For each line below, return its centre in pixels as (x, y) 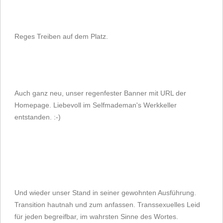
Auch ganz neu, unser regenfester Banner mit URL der (100, 93)
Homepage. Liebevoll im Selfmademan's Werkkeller (96, 105)
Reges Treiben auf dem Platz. (61, 36)
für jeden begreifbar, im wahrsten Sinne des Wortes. (96, 217)
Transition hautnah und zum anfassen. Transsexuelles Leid (107, 205)
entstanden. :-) (38, 117)
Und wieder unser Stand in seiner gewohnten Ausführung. (105, 193)
